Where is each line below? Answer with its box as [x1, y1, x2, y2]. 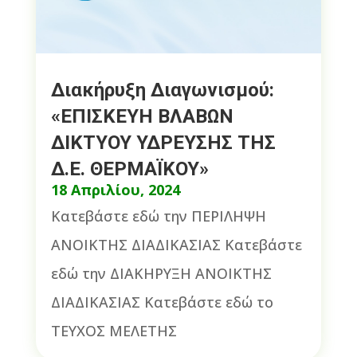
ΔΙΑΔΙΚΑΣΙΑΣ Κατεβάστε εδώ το [50, 292, 273, 312]
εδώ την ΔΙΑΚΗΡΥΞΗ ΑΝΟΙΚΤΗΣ [50, 263, 272, 283]
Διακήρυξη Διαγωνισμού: [50, 78, 274, 101]
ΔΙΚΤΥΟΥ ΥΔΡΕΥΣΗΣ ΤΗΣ [50, 131, 276, 154]
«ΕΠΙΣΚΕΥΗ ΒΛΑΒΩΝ [50, 104, 233, 127]
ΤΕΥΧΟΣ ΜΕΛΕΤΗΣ [50, 320, 177, 340]
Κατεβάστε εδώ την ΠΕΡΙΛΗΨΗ [50, 206, 266, 226]
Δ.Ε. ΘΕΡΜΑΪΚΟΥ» [50, 157, 209, 180]
